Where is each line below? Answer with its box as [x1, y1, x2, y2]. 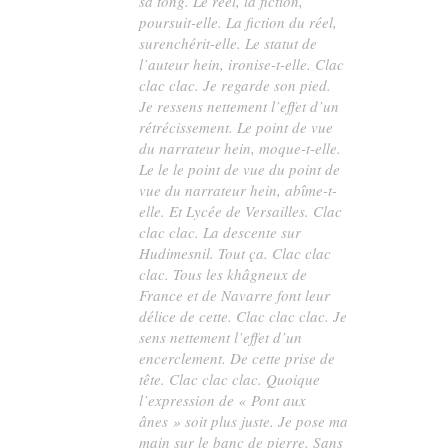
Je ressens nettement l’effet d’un [139, 95, 340, 116]
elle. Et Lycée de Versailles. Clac [139, 200, 343, 221]
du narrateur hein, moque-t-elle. [139, 137, 342, 158]
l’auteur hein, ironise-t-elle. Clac [139, 53, 345, 74]
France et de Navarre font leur [139, 284, 331, 305]
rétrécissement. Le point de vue [139, 116, 334, 137]
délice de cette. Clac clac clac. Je [139, 305, 348, 326]
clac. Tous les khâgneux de [139, 263, 308, 284]
